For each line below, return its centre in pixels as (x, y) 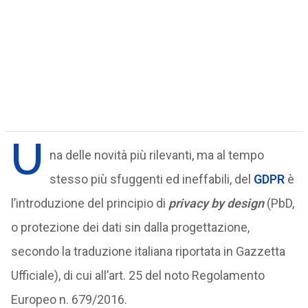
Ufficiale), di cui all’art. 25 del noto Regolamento (137, 275)
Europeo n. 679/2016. (69, 299)
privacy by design (216, 203)
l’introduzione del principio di (88, 203)
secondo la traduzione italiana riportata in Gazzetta (148, 251)
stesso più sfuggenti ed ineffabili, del (151, 179)
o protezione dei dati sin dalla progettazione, (130, 227)
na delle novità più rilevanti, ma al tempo (156, 155)
